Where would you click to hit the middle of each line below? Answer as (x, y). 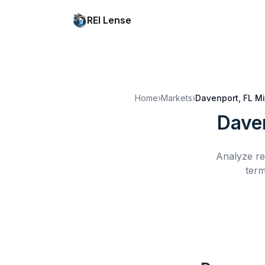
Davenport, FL (224, 98)
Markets (177, 98)
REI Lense (109, 20)
